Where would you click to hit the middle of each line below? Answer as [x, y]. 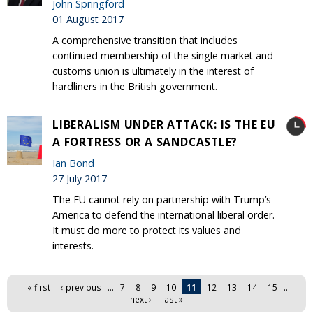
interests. [73, 245]
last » [173, 299]
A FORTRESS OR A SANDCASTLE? [145, 141]
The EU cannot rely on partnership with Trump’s [162, 199]
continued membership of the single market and [163, 55]
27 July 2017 [80, 179]
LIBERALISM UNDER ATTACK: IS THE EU [164, 124]
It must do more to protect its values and [147, 230]
